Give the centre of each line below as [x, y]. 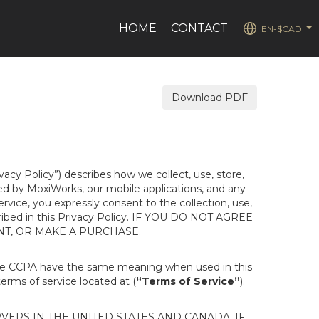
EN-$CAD [282, 28]
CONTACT [200, 28]
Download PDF [210, 98]
